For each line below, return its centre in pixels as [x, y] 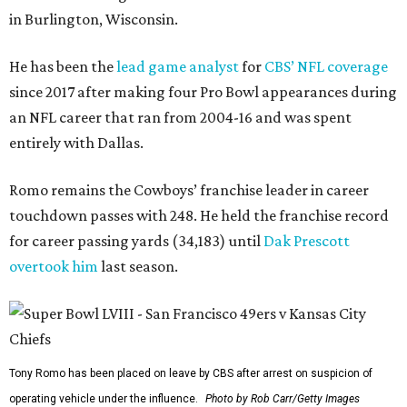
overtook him [54, 267]
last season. [138, 267]
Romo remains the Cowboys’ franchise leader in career [189, 190]
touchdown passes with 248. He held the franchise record [199, 216]
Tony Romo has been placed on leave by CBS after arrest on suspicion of [191, 374]
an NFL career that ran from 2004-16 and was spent [180, 118]
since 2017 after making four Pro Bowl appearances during [203, 92]
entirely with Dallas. [76, 143]
